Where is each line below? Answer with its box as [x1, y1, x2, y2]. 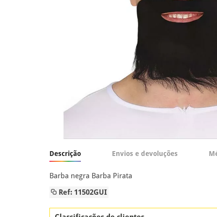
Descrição [49, 150, 81, 157]
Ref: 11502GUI [57, 188, 107, 197]
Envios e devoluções [112, 150, 178, 157]
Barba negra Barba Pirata [49, 171, 132, 180]
